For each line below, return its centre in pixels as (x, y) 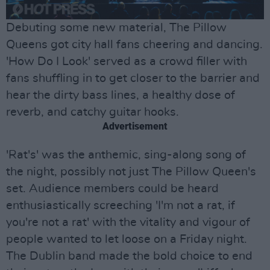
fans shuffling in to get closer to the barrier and (133, 79)
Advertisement (135, 127)
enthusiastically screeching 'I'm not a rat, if (121, 206)
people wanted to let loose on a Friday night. (127, 240)
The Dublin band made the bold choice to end (129, 256)
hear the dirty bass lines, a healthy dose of (121, 96)
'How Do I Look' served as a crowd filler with (127, 62)
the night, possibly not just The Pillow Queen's (131, 172)
